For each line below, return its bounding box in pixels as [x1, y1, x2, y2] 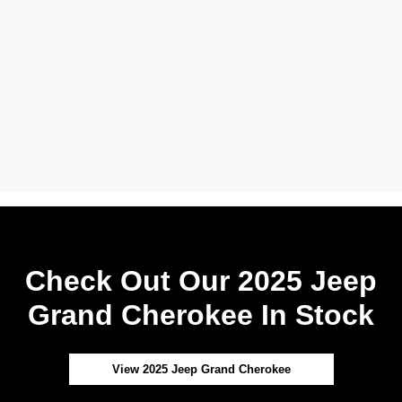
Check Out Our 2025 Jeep [25, 265, 377, 298]
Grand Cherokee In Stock [28, 299, 374, 332]
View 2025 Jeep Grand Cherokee [111, 363, 291, 377]
